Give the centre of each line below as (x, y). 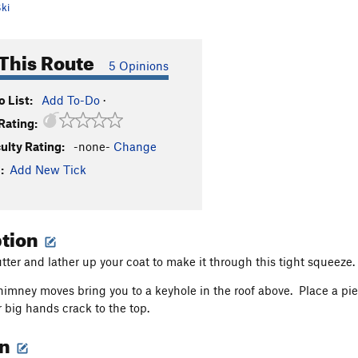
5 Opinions (139, 66)
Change (135, 146)
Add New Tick (48, 169)
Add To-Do (71, 100)
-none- (92, 146)
